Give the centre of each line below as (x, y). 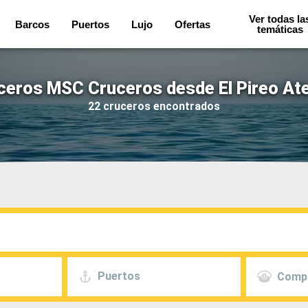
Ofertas (192, 24)
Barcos (32, 24)
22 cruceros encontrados (154, 106)
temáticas (280, 29)
